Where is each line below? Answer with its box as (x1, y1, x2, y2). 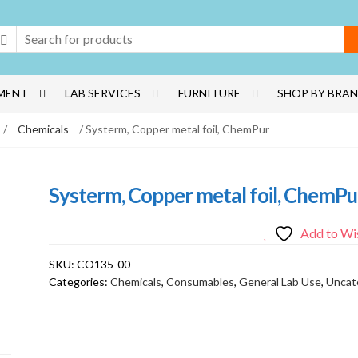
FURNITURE (177, 86, 241, 101)
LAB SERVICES (65, 86, 141, 101)
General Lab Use (238, 275, 321, 289)
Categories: (48, 275, 110, 289)
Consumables (165, 275, 234, 289)
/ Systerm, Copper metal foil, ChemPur (76, 122, 269, 136)
